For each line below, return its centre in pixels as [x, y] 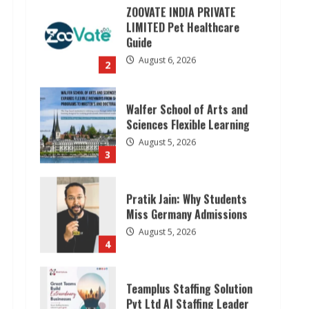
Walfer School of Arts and [187, 21]
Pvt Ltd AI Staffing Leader [188, 216]
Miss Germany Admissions [187, 126]
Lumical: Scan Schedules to [190, 290]
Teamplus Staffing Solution [189, 200]
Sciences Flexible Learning [188, 36]
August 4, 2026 [166, 233]
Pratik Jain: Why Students [187, 111]
